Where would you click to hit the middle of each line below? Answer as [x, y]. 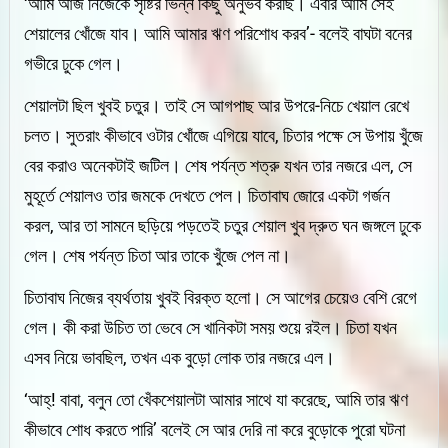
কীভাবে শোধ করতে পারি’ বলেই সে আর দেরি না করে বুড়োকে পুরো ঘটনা [215, 429]
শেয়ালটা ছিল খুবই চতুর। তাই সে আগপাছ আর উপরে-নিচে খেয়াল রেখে [217, 105]
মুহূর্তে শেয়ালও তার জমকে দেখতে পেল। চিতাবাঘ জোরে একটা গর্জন [207, 195]
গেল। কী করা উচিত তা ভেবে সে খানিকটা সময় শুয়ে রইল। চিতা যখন [211, 327]
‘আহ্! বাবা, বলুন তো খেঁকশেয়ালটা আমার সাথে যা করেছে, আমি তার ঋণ [216, 399]
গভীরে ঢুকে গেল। [74, 63]
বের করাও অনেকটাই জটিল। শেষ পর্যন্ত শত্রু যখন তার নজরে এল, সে [218, 165]
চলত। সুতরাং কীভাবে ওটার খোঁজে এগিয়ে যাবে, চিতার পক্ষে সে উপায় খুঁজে [224, 135]
